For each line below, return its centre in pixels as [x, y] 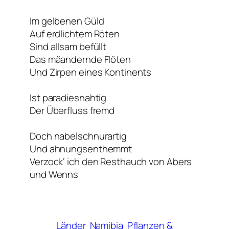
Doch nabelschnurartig [78, 136]
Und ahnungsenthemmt [81, 148]
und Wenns [54, 174]
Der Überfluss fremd [72, 110]
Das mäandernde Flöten [80, 59]
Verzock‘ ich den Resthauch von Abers [111, 161]
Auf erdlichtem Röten [75, 33]
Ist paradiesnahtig [68, 97]
